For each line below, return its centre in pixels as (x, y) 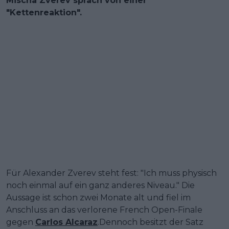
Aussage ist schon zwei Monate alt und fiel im (98, 198)
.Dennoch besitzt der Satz (151, 222)
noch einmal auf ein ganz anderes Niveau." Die (100, 186)
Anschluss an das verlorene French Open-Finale (104, 210)
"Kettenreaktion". (44, 13)
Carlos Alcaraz (66, 222)
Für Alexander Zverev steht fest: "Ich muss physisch (111, 173)
